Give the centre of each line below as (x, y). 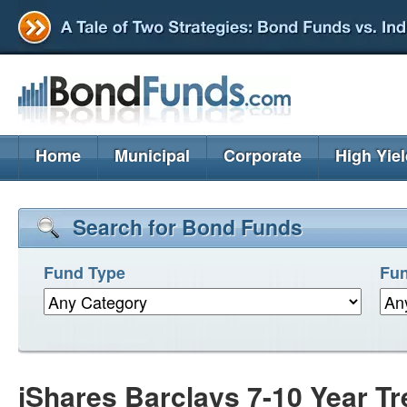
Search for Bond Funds (188, 227)
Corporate (263, 155)
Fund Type (84, 273)
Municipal (152, 155)
